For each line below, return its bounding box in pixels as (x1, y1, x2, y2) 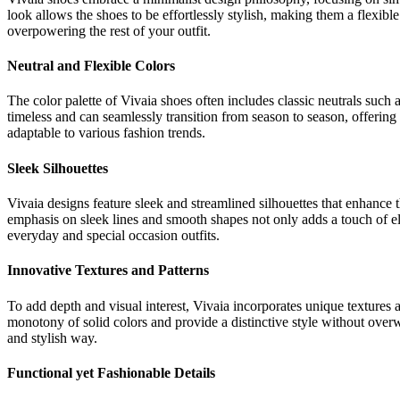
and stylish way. (7, 329, 97, 346)
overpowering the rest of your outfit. (7, 22, 211, 38)
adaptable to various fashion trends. (7, 125, 205, 141)
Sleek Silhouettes (7, 160, 108, 176)
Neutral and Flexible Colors (7, 58, 175, 74)
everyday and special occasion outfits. (7, 227, 220, 243)
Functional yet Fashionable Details (7, 364, 215, 380)
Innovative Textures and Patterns (7, 262, 209, 279)
